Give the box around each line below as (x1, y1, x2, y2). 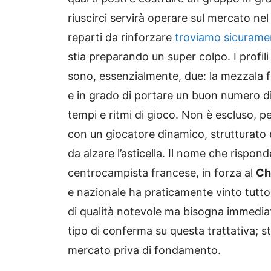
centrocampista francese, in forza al (68, 166, 256, 179)
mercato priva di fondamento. (68, 243, 221, 256)
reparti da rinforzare (68, 30, 175, 44)
